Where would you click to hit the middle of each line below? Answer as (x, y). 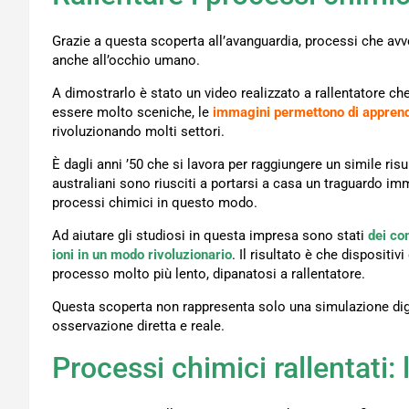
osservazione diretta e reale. (138, 326)
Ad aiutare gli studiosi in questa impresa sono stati (210, 236)
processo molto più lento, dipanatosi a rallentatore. (209, 274)
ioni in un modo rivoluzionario (142, 255)
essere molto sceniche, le (132, 113)
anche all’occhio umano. (126, 61)
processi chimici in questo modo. (155, 203)
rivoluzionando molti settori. (138, 132)
